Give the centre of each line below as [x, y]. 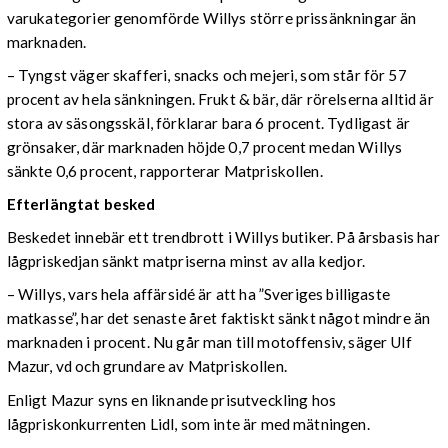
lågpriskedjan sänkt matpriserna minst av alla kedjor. [185, 261]
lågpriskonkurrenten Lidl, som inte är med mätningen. [188, 423]
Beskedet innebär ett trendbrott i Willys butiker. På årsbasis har [223, 237]
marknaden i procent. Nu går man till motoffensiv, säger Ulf [209, 342]
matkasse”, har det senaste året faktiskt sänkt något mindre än [218, 318]
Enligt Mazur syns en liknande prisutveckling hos [171, 399]
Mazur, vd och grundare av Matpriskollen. [146, 366]
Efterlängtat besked [81, 204]
